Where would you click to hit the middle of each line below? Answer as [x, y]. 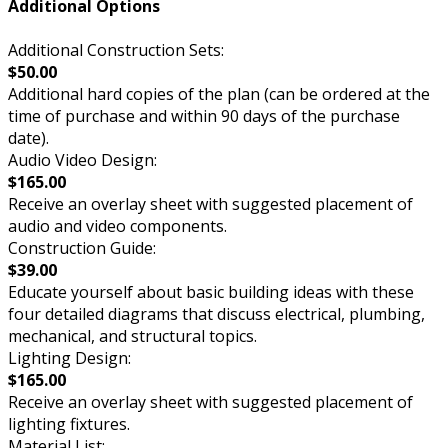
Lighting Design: [69, 357]
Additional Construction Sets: [116, 49]
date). [28, 137]
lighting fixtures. [69, 423]
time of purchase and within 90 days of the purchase [204, 115]
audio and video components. [117, 225]
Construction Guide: [82, 247]
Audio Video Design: [82, 159]
